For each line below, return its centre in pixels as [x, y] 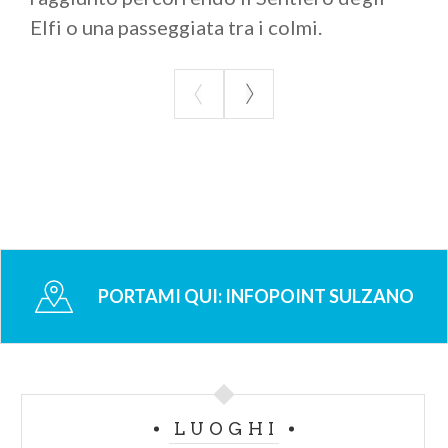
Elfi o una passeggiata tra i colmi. [176, 27]
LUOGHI [226, 429]
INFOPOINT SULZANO [319, 296]
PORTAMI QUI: [161, 296]
